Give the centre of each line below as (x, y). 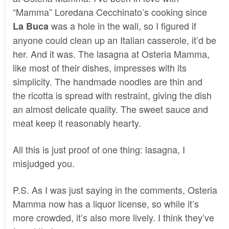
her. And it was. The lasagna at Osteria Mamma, (111, 53)
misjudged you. (43, 163)
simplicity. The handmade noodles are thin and (107, 81)
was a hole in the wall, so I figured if (122, 25)
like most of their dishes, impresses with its (99, 67)
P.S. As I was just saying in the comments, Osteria (115, 189)
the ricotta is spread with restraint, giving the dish (112, 95)
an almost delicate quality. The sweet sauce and (110, 109)
